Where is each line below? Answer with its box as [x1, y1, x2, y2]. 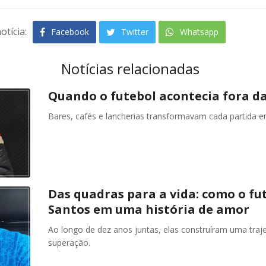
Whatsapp [178, 26, 218, 37]
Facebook [49, 26, 89, 37]
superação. [48, 236, 90, 248]
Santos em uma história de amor [48, 201, 249, 217]
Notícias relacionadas [61, 58, 199, 78]
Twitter [119, 26, 148, 37]
